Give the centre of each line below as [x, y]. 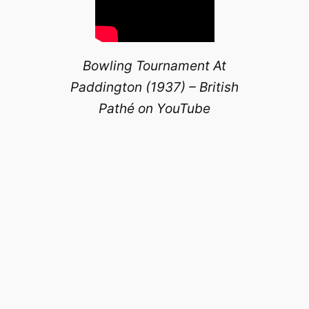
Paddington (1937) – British [154, 87]
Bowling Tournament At [154, 65]
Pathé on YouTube [154, 108]
